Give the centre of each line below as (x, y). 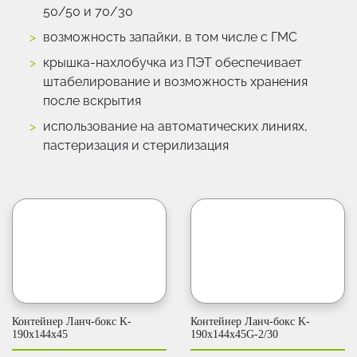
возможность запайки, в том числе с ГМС (170, 37)
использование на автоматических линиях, (175, 126)
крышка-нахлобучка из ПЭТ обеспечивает (173, 62)
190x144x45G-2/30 (234, 334)
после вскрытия (92, 100)
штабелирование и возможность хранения (175, 81)
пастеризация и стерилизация (136, 145)
